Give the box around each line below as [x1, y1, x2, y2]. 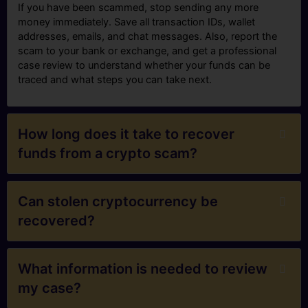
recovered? [18, 212, 95, 230]
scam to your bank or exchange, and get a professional [18, 45, 276, 58]
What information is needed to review [18, 261, 267, 278]
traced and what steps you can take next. [18, 74, 212, 87]
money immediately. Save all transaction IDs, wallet [18, 16, 255, 29]
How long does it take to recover [18, 126, 234, 143]
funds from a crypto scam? [18, 145, 197, 162]
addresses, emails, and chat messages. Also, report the [18, 30, 277, 43]
